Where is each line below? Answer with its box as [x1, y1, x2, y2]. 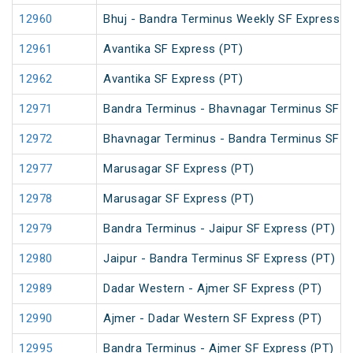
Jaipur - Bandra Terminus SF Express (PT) [103, 251, 335, 266]
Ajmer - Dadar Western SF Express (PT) [103, 311, 322, 326]
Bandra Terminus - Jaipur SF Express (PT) [103, 221, 335, 236]
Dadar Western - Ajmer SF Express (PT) [103, 281, 322, 296]
